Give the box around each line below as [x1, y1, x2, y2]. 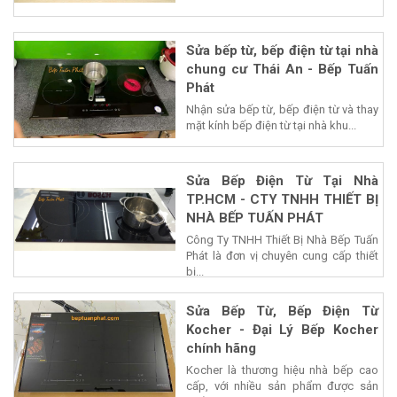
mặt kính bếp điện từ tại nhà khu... [186, 118, 356, 132]
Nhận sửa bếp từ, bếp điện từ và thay [186, 102, 378, 116]
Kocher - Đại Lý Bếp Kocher [186, 321, 378, 338]
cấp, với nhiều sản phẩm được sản [186, 378, 378, 393]
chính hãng [186, 339, 256, 356]
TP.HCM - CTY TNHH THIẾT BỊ [186, 191, 378, 207]
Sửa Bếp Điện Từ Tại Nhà [186, 172, 378, 189]
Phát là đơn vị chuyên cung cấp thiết [186, 248, 378, 262]
